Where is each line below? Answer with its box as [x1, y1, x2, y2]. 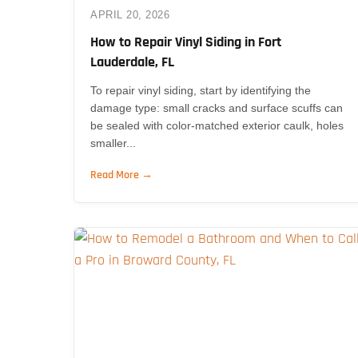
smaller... [90, 136, 136, 149]
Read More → [90, 167, 153, 182]
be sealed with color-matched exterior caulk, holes [90, 118, 344, 132]
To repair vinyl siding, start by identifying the [90, 83, 311, 97]
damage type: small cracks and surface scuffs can [90, 101, 343, 114]
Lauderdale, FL [90, 52, 174, 71]
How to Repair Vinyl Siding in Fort [90, 32, 281, 51]
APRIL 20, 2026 [90, 8, 169, 21]
